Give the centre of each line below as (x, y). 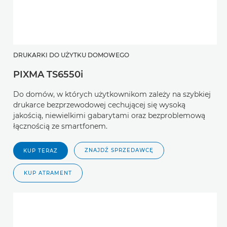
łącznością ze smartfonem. (60, 126)
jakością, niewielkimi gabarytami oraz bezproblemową (109, 116)
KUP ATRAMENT (48, 173)
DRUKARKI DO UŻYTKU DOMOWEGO (71, 55)
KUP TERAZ (41, 151)
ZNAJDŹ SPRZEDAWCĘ (119, 150)
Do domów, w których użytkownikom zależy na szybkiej (112, 94)
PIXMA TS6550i (48, 75)
